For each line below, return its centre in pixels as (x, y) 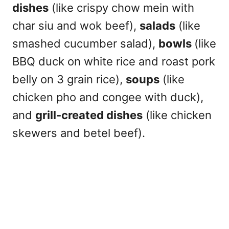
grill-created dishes (89, 115)
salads (157, 25)
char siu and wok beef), (76, 25)
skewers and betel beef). (79, 133)
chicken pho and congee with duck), (108, 97)
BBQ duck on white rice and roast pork (114, 61)
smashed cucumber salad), (85, 43)
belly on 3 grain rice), (69, 79)
